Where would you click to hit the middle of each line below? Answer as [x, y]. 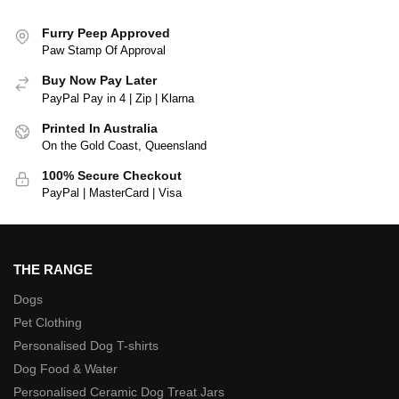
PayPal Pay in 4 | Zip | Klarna [118, 98]
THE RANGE [53, 269]
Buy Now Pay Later [99, 81]
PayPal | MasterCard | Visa [112, 193]
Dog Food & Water [65, 369]
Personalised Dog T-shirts [86, 346]
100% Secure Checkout [112, 176]
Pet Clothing [48, 323]
